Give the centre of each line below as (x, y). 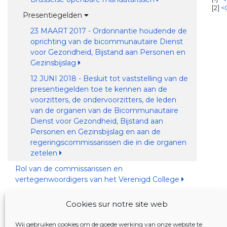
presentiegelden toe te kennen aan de (99, 89)
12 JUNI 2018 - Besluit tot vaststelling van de (109, 79)
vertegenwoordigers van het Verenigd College (98, 179)
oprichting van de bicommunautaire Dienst (106, 42)
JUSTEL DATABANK (58, 208)
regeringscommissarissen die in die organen (108, 142)
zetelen (45, 153)
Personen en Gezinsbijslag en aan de (95, 132)
